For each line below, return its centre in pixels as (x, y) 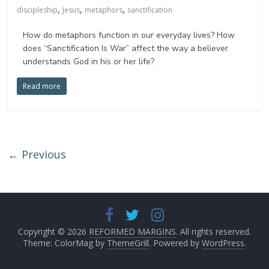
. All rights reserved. (213, 232)
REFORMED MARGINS (132, 232)
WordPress (223, 243)
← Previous (37, 155)
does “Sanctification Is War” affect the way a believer (126, 49)
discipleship (38, 10)
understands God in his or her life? (89, 62)
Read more (42, 86)
